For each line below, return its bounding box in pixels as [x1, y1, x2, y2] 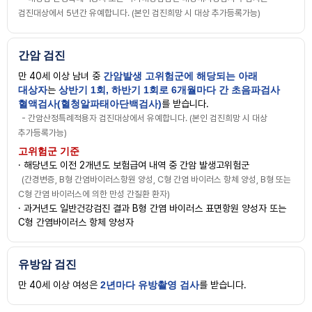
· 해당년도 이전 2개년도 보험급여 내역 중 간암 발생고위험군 [18, 159, 249, 171]
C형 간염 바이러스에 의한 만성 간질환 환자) [18, 189, 170, 199]
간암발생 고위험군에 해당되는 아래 [103, 70, 258, 81]
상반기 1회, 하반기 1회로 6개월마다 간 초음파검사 [58, 84, 280, 95]
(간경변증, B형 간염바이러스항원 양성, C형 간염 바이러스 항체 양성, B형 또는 [22, 174, 291, 185]
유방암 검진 [18, 258, 77, 270]
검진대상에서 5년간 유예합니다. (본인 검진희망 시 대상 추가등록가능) [18, 8, 260, 18]
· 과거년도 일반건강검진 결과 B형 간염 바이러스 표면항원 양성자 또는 [18, 203, 286, 214]
